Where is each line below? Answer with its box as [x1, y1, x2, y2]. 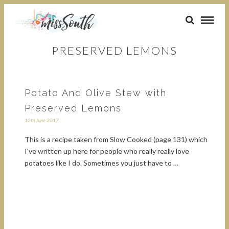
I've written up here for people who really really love [25, 147, 189, 156]
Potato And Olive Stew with [25, 87, 167, 99]
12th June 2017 [25, 117, 59, 124]
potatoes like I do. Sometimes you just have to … [25, 158, 178, 168]
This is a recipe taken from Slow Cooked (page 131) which [25, 135, 208, 144]
